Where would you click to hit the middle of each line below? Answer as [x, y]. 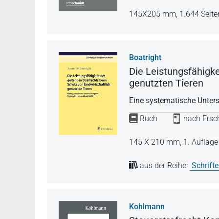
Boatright [145, 57]
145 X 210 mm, [156, 142]
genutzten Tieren [166, 83]
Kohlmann [147, 206]
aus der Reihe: [164, 165]
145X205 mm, [154, 14]
